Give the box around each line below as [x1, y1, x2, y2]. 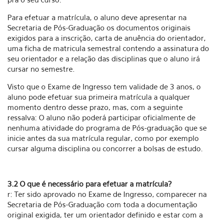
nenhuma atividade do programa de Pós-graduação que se [7, 123, 207, 132]
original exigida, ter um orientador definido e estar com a [7, 210, 203, 219]
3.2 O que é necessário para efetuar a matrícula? [7, 179, 172, 188]
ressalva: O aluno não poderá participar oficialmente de [7, 113, 195, 122]
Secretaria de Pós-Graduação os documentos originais [7, 23, 191, 32]
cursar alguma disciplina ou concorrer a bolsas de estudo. [7, 144, 203, 153]
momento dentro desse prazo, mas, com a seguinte [7, 103, 183, 111]
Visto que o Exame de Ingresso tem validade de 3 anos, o [7, 82, 201, 91]
